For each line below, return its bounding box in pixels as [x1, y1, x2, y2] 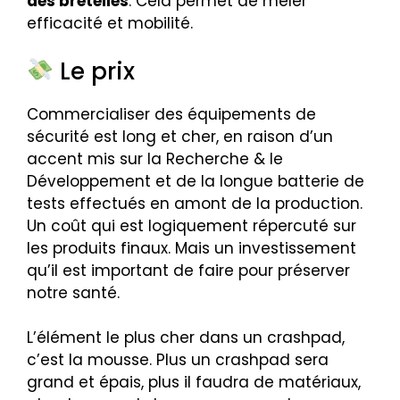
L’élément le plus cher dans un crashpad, [27, 327, 345, 349]
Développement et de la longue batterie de [27, 170, 364, 192]
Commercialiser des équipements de [27, 103, 316, 125]
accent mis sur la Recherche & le [27, 147, 283, 170]
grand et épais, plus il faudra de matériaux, [27, 371, 361, 394]
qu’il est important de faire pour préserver [27, 259, 350, 281]
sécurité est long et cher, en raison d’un [27, 125, 333, 147]
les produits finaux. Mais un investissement [27, 237, 356, 259]
